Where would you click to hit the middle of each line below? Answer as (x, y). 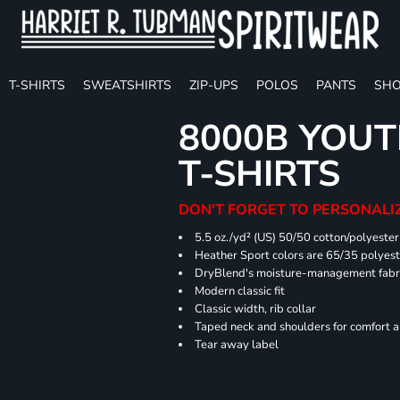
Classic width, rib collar (256, 309)
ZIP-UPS (214, 85)
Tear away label (237, 345)
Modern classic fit (240, 291)
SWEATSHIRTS (127, 85)
